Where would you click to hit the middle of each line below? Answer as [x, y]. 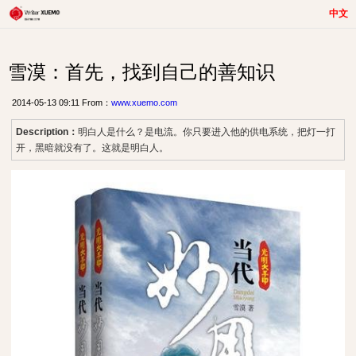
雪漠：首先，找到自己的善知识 [141, 72]
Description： [47, 132]
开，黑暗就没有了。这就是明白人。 [92, 148]
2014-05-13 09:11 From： [62, 102]
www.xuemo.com [144, 102]
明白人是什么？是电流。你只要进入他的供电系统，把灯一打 [207, 132]
